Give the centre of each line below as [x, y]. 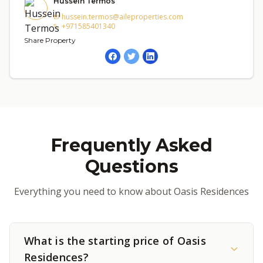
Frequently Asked [131, 145]
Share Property [50, 40]
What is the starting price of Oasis [115, 241]
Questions [131, 166]
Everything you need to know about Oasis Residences [131, 191]
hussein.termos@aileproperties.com [122, 17]
